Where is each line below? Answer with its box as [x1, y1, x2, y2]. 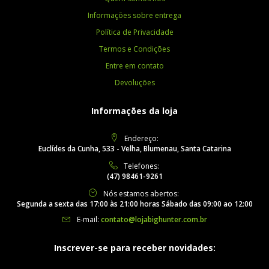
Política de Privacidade [95, 26, 174, 37]
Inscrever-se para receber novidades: [53, 241, 216, 253]
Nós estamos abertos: [103, 188, 179, 199]
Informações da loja [91, 104, 178, 116]
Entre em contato [105, 60, 164, 71]
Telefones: [123, 160, 159, 171]
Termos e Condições [99, 43, 170, 54]
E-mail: [76, 214, 99, 225]
